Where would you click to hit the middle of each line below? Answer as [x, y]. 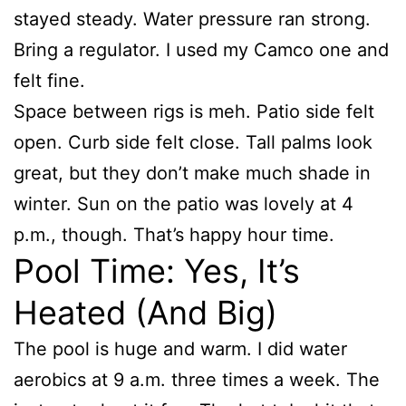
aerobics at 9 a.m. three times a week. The [197, 379]
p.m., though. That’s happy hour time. [174, 234]
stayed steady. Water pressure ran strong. [192, 19]
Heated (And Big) [145, 312]
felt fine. [49, 80]
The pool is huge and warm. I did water [180, 348]
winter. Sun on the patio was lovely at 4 [184, 203]
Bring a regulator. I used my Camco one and [201, 49]
